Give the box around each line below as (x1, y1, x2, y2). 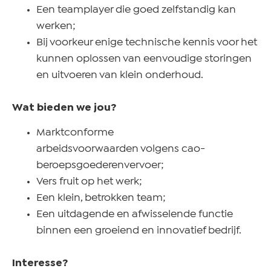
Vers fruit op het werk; (36, 177, 142, 187)
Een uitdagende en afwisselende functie (36, 210, 233, 220)
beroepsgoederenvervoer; (36, 161, 164, 171)
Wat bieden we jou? (12, 103, 117, 113)
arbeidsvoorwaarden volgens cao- (36, 145, 205, 154)
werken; (36, 21, 78, 31)
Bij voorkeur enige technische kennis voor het (36, 38, 257, 47)
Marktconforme (36, 128, 114, 138)
